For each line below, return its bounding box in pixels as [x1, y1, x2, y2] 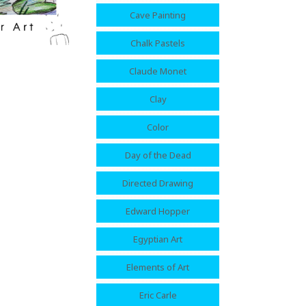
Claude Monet [129, 65, 186, 78]
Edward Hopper [126, 205, 190, 218]
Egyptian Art [133, 233, 182, 246]
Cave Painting [130, 9, 186, 22]
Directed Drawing [122, 177, 193, 190]
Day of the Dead [124, 149, 191, 162]
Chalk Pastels [130, 37, 185, 50]
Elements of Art [126, 261, 189, 274]
